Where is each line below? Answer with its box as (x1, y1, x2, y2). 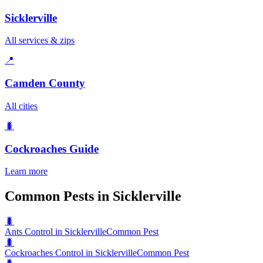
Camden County (5, 77, 85, 90)
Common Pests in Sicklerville (5, 188, 181, 204)
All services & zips (5, 35, 75, 46)
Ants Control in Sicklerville (5, 227, 106, 237)
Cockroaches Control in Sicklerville (5, 248, 137, 258)
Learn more (5, 166, 48, 177)
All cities (5, 100, 38, 111)
